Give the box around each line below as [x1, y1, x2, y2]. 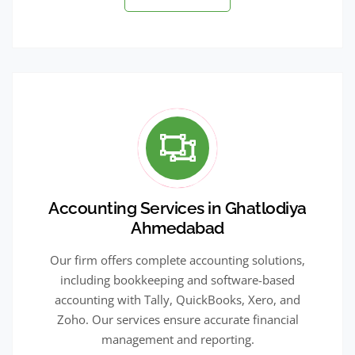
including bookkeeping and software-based [60, 271, 295, 288]
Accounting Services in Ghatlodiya [48, 197, 307, 218]
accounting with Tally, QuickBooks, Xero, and [55, 291, 300, 307]
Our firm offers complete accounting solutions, [50, 251, 305, 268]
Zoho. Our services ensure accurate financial [56, 311, 299, 327]
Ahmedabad [131, 217, 224, 238]
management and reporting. [101, 330, 254, 347]
